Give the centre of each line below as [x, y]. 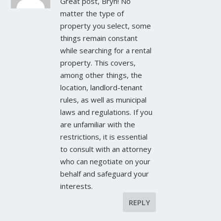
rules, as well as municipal [104, 100]
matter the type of [92, 14]
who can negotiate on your [106, 162]
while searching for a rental [106, 51]
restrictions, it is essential [104, 137]
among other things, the [101, 75]
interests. [77, 186]
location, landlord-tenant [102, 88]
